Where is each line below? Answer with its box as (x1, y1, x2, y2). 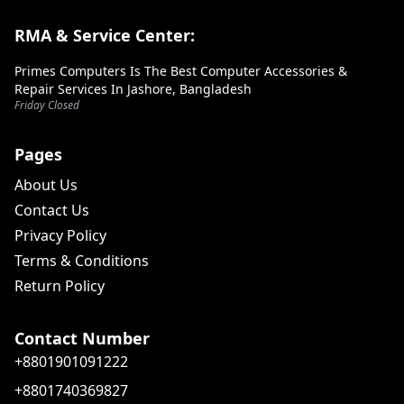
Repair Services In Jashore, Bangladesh (14, 80, 252, 97)
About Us (14, 175, 78, 195)
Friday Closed (14, 97, 79, 113)
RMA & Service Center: (14, 24, 195, 46)
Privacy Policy (14, 225, 106, 245)
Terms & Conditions (14, 251, 149, 271)
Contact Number (14, 327, 150, 349)
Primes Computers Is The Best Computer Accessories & (14, 62, 347, 79)
